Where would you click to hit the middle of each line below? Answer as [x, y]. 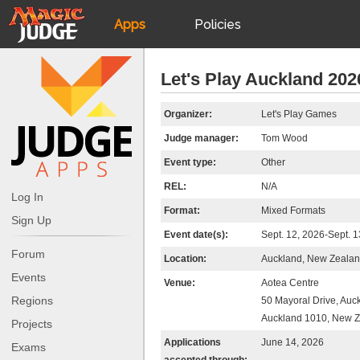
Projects [32, 323]
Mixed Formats [293, 211]
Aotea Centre [290, 283]
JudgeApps [129, 66]
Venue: [180, 283]
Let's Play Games [299, 114]
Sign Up [31, 220]
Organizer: [188, 114]
